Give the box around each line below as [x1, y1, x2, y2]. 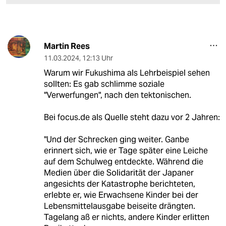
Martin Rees [43, 41, 90, 52]
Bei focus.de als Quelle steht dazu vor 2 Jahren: [43, 112, 220, 123]
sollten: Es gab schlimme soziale [43, 79, 164, 90]
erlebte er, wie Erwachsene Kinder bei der [43, 190, 198, 201]
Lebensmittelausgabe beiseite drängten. [43, 201, 195, 212]
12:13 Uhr [82, 53, 113, 63]
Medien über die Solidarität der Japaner [43, 167, 194, 179]
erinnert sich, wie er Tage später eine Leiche [43, 145, 208, 156]
